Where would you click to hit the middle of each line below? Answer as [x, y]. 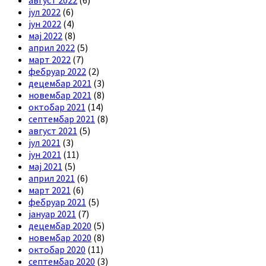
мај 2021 [45, 166]
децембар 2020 [60, 225]
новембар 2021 [60, 95]
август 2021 [53, 130]
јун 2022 [45, 23]
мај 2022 [45, 35]
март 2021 [50, 190]
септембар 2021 [62, 118]
